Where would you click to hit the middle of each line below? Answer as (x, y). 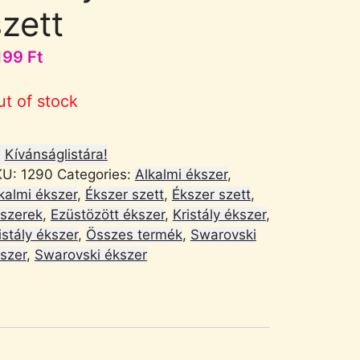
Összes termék (134, 234)
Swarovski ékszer (90, 254)
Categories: (96, 174)
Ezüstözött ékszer (107, 214)
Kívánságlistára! (56, 154)
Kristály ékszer (219, 214)
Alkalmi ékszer (181, 174)
